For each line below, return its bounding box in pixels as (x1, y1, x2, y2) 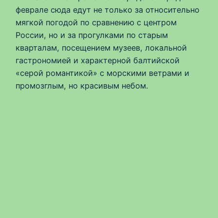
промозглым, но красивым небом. (16, 80, 148, 91)
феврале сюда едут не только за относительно (16, 4, 200, 15)
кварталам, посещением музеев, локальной (16, 42, 187, 53)
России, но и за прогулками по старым (16, 30, 168, 40)
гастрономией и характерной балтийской (16, 55, 180, 65)
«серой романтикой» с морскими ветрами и (16, 68, 189, 78)
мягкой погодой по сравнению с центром (16, 17, 177, 27)
